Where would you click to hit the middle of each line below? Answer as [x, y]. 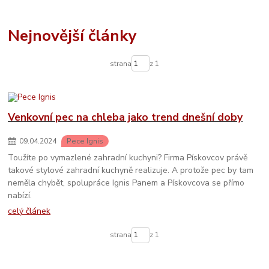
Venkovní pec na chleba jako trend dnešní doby [125, 117]
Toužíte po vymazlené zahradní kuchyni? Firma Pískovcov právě [128, 157]
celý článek [29, 211]
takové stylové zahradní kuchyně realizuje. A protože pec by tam [131, 170]
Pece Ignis [85, 141]
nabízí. [20, 195]
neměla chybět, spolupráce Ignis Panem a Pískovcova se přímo [126, 183]
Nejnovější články [72, 35]
